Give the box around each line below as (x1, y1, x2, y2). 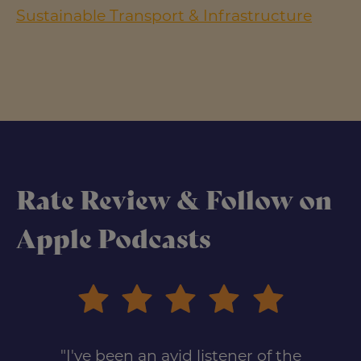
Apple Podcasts (16, 223, 210, 255)
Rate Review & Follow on (16, 185, 332, 216)
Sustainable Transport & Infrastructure (16, 6, 312, 25)
